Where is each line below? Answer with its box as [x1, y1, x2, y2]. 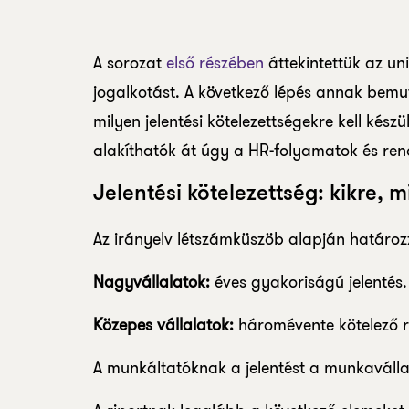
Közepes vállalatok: [93, 313, 234, 337]
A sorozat [93, 51, 162, 75]
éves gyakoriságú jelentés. [210, 270, 407, 294]
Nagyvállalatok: [93, 270, 210, 294]
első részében [162, 51, 264, 75]
